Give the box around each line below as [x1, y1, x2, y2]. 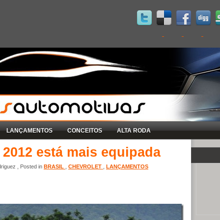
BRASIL [44, 163, 65, 169]
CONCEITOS [67, 127, 102, 134]
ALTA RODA [117, 127, 151, 134]
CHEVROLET [68, 163, 103, 169]
